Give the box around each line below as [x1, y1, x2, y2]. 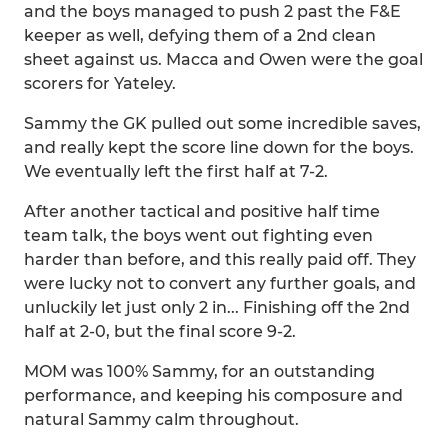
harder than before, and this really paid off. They [24, 250, 416, 269]
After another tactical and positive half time [24, 202, 380, 221]
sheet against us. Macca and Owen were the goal [24, 50, 423, 69]
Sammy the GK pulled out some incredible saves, [24, 114, 421, 133]
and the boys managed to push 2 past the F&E [24, 2, 401, 21]
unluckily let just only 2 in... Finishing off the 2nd [24, 298, 410, 317]
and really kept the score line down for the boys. [24, 138, 414, 157]
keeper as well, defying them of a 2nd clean [24, 26, 376, 45]
